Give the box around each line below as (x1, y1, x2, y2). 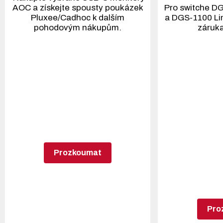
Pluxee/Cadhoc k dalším (31, 13, 124, 22)
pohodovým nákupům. (34, 23, 121, 32)
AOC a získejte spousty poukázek (12, 3, 143, 12)
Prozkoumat (54, 148, 102, 157)
